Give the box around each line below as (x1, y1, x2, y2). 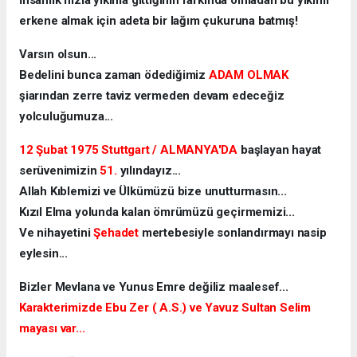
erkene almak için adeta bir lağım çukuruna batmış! (19, 13, 298, 28)
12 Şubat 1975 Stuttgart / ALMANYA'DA (19, 142, 238, 157)
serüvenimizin (19, 163, 97, 178)
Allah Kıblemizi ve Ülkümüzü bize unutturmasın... (19, 183, 287, 198)
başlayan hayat (237, 142, 322, 157)
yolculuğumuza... (19, 108, 113, 124)
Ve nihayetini (19, 225, 94, 240)
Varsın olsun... (19, 46, 97, 61)
